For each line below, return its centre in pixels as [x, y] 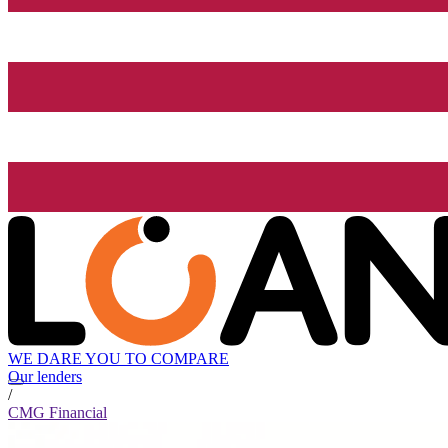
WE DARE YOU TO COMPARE [118, 359]
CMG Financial [57, 413]
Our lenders [45, 377]
